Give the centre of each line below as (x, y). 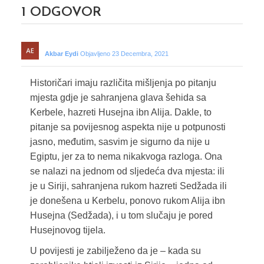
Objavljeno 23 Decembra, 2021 (124, 54)
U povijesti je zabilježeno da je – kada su (115, 251)
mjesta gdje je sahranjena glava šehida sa (118, 98)
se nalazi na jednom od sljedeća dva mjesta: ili (127, 171)
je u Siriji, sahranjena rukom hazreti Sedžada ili (128, 186)
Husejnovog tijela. (67, 230)
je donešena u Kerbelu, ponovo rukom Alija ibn (127, 201)
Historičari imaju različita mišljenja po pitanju (123, 83)
